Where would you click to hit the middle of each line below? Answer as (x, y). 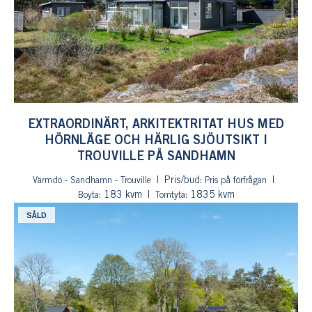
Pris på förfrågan (235, 181)
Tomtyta (170, 195)
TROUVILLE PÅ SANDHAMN (156, 157)
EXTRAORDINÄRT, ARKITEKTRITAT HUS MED (156, 125)
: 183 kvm (120, 195)
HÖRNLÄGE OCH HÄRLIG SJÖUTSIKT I (156, 141)
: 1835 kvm (210, 195)
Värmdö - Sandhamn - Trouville (92, 181)
